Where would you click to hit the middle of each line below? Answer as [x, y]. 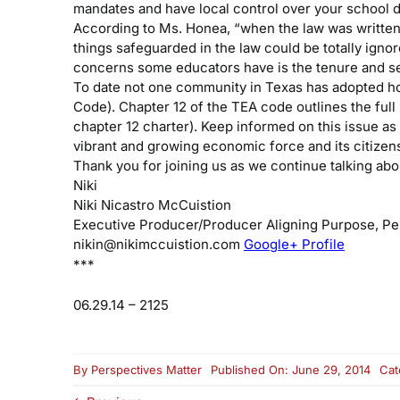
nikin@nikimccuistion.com [156, 245]
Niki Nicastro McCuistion [152, 205]
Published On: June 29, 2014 [290, 370]
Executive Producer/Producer [167, 225]
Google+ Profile [294, 245]
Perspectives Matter [146, 370]
